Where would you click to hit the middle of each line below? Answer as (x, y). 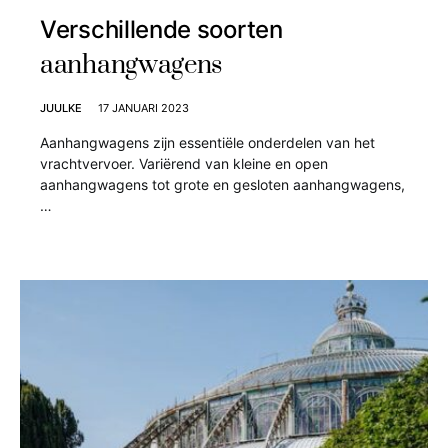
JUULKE (61, 108)
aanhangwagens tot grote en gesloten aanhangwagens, (222, 185)
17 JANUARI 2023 (143, 108)
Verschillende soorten (161, 30)
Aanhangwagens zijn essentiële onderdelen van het (207, 143)
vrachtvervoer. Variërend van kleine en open (184, 164)
